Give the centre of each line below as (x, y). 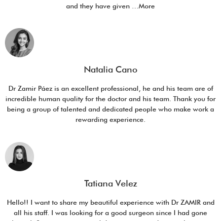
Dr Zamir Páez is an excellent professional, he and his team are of (110, 89)
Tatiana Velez (110, 183)
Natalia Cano (110, 70)
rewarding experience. (110, 120)
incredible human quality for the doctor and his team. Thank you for (110, 99)
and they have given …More (110, 6)
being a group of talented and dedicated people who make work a (110, 109)
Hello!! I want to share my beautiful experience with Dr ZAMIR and (110, 202)
